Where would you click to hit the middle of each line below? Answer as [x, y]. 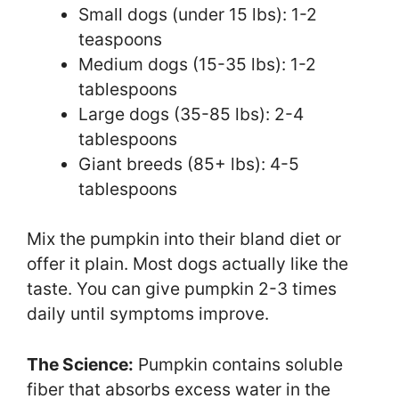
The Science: [80, 365]
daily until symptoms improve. [148, 314]
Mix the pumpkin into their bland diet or [184, 239]
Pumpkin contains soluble [238, 365]
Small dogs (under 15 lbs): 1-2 [197, 14]
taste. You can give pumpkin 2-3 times [182, 289]
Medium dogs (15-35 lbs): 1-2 [197, 64]
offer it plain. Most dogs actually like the [187, 264]
